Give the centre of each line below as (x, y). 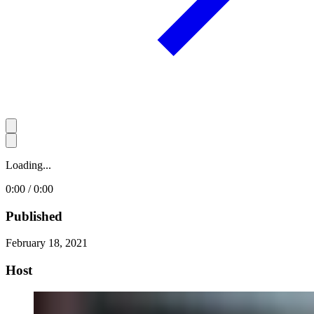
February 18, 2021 (47, 243)
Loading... (28, 165)
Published (34, 216)
